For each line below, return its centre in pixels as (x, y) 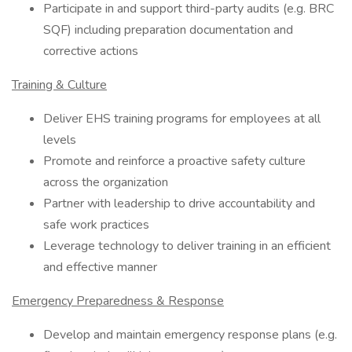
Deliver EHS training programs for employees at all (182, 119)
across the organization (106, 182)
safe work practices (96, 225)
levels (60, 140)
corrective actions (91, 51)
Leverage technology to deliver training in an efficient (187, 246)
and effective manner (100, 267)
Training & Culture (59, 85)
